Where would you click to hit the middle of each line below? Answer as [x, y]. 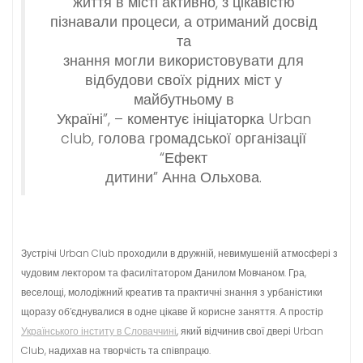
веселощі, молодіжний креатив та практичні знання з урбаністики [172, 292]
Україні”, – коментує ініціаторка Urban [184, 119]
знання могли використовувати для [184, 61]
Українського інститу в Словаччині [99, 331]
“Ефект [184, 158]
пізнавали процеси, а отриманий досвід [184, 22]
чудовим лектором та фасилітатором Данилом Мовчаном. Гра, [164, 273]
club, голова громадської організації [184, 139]
